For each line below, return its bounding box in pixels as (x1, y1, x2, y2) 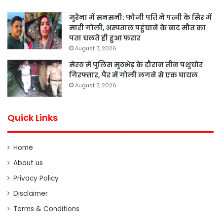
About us (13, 158, 43, 168)
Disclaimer (13, 188, 48, 198)
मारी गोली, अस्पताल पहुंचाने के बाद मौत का (69, 22, 206, 33)
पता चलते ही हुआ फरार (69, 33, 141, 43)
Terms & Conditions (13, 204, 79, 214)
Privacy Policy (13, 173, 59, 183)
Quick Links (7, 111, 58, 124)
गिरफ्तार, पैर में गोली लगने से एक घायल (69, 70, 198, 80)
